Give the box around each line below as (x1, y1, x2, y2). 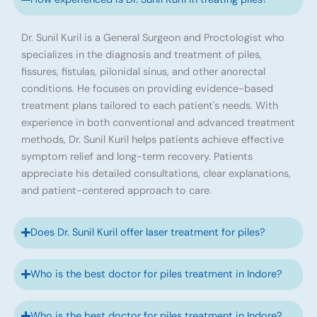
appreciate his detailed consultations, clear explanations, (21, 166, 291, 180)
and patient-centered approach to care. (21, 183, 212, 197)
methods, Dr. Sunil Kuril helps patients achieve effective (21, 132, 284, 146)
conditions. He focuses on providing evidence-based (21, 81, 273, 96)
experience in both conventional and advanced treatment (21, 115, 295, 129)
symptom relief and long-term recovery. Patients (21, 149, 253, 163)
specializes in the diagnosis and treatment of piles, (21, 47, 262, 62)
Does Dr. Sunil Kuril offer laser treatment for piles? (30, 225, 266, 239)
